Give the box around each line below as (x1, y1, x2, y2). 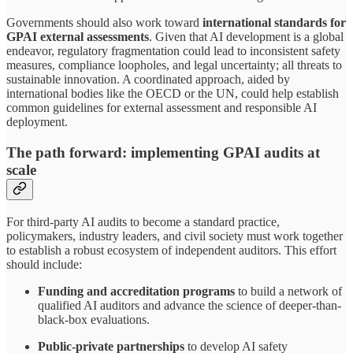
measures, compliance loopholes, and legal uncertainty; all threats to (6, 58, 342, 72)
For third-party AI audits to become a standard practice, (6, 214, 280, 229)
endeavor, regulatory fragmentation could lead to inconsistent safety (6, 44, 340, 58)
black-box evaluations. (38, 312, 150, 326)
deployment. (6, 115, 68, 129)
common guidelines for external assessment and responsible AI (6, 101, 317, 115)
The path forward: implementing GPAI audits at (6, 143, 320, 161)
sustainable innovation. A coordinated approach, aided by (6, 72, 290, 87)
